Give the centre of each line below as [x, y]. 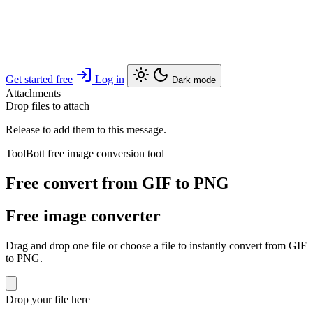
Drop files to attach [48, 106]
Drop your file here [48, 300]
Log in [110, 80]
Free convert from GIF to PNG [117, 183]
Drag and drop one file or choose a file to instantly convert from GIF [156, 246]
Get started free [39, 80]
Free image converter [83, 216]
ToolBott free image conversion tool [85, 154]
